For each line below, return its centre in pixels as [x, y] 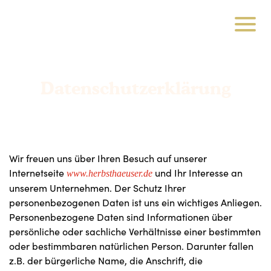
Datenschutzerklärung [135, 90]
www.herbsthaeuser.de [109, 173]
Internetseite [38, 173]
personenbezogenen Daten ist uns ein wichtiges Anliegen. [135, 202]
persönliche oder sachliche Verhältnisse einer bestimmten [135, 231]
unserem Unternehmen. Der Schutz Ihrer [97, 188]
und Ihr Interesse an [198, 173]
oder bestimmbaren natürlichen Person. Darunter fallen [131, 246]
